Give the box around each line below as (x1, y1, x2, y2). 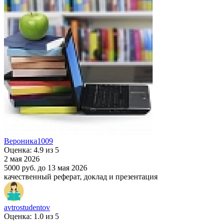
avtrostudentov (4, 203, 50, 212)
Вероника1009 (4, 136, 53, 145)
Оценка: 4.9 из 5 (4, 145, 59, 154)
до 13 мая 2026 (38, 163, 87, 172)
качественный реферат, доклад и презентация (4, 172, 158, 181)
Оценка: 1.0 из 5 (4, 212, 59, 221)
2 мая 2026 (4, 154, 40, 163)
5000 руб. (4, 163, 36, 172)
